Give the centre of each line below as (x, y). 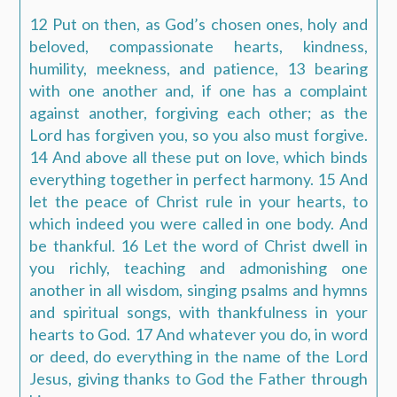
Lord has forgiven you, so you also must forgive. (198, 135)
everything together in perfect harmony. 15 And (198, 179)
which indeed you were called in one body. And (198, 224)
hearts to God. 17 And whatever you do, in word (198, 335)
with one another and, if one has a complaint (198, 91)
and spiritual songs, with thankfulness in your (198, 312)
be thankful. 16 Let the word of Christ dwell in (198, 246)
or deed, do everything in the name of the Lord (198, 357)
